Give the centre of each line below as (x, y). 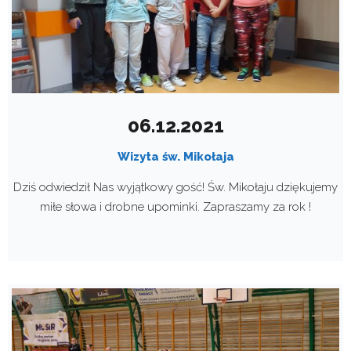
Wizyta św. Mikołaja (175, 157)
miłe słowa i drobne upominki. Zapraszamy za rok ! (175, 207)
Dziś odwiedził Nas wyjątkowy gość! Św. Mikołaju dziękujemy (175, 188)
